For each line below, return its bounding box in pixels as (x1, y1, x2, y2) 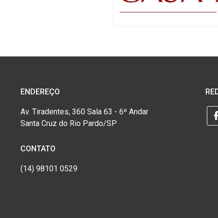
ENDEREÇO (20, 87, 60, 96)
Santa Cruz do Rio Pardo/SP (20, 118, 117, 128)
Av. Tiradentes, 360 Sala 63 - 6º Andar (20, 107, 148, 116)
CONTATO (20, 144, 55, 153)
